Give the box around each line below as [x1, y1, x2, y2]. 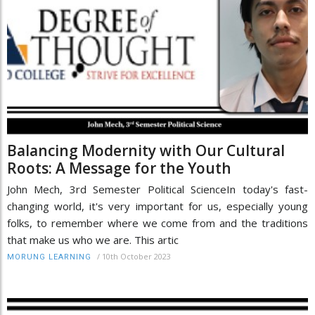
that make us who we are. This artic [7, 233, 179, 247]
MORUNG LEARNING [7, 252, 91, 262]
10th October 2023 [102, 251, 171, 262]
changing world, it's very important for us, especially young [7, 199, 308, 214]
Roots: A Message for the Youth [7, 158, 231, 179]
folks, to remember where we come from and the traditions [7, 216, 308, 231]
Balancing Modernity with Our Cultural [7, 141, 285, 161]
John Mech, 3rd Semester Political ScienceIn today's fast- [7, 182, 308, 197]
